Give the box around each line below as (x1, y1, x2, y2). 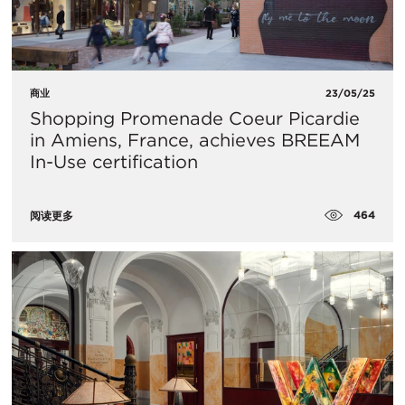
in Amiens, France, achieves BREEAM (30, 128, 360, 151)
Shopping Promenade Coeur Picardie (30, 107, 360, 129)
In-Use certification (30, 150, 198, 173)
